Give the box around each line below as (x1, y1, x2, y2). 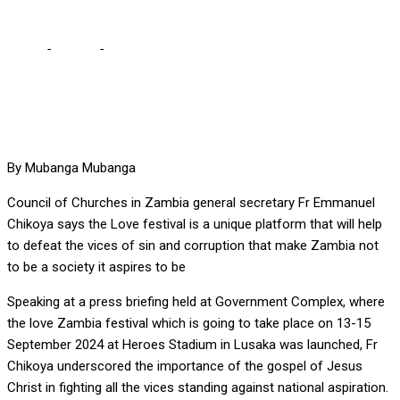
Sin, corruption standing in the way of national (106, 41, 374, 58)
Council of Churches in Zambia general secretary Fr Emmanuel (7, 195, 375, 212)
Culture (54, 41, 96, 58)
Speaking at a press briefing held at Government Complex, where (7, 294, 385, 311)
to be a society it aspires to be (7, 259, 186, 276)
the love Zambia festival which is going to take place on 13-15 (7, 315, 371, 332)
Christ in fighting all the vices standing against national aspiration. (7, 379, 388, 396)
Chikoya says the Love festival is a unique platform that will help (7, 216, 382, 233)
